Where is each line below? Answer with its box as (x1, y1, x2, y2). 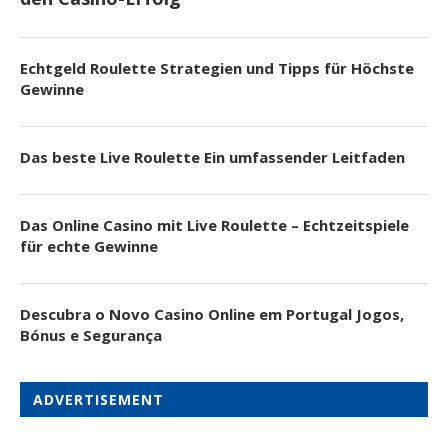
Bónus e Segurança (20, 324, 162, 345)
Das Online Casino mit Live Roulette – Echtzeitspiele (20, 214, 409, 235)
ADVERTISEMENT (33, 389, 164, 409)
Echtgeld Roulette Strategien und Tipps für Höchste (20, 57, 414, 78)
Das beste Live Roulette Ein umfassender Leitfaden (20, 146, 405, 167)
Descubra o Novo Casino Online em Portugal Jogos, (20, 303, 404, 324)
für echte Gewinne (20, 235, 158, 256)
